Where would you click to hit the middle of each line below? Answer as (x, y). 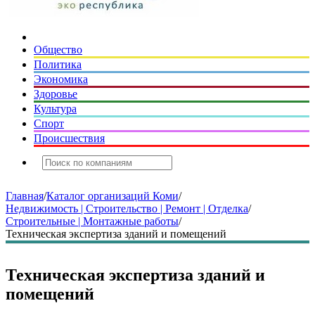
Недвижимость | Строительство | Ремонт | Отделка (127, 208)
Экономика (61, 79)
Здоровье (56, 94)
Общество (58, 50)
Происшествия (69, 138)
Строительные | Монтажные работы (92, 221)
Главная (25, 196)
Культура (55, 109)
